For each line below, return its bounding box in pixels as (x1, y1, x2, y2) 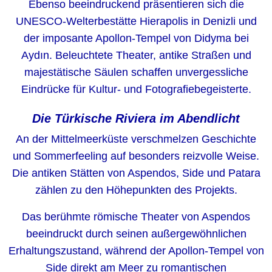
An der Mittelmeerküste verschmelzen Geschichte (16, 133, 256, 145)
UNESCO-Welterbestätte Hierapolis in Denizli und (15, 15, 257, 27)
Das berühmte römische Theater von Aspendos (22, 211, 250, 223)
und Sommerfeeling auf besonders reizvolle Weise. (13, 150, 259, 162)
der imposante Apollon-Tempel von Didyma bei (23, 32, 249, 44)
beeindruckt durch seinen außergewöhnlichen (25, 228, 246, 240)
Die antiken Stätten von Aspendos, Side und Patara (12, 167, 260, 179)
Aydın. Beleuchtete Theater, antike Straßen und (21, 49, 251, 61)
